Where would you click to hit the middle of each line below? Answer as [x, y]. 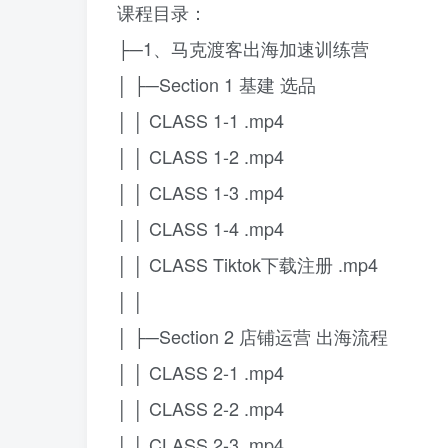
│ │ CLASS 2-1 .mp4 [200, 372]
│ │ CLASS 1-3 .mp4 [200, 192]
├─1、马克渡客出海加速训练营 [243, 48]
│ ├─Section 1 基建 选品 [216, 84]
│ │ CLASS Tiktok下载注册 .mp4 [247, 264]
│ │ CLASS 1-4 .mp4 [200, 228]
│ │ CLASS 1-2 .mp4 [200, 156]
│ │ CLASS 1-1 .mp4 [200, 120]
